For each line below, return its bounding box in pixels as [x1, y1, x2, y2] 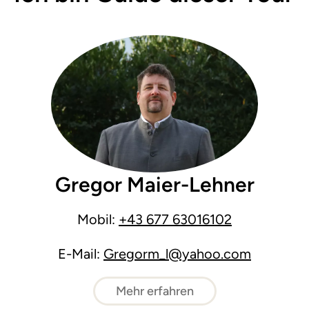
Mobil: [77, 211, 119, 228]
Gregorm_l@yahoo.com [103, 246, 251, 263]
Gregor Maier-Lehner [54, 172, 255, 198]
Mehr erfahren [115, 283, 194, 299]
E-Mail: [58, 246, 103, 263]
